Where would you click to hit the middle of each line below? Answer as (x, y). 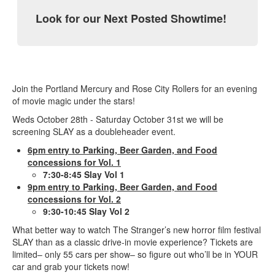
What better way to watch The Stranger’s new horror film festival (137, 229)
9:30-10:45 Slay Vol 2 (86, 211)
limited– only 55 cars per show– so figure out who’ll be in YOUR (135, 254)
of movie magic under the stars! (74, 100)
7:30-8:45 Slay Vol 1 (84, 174)
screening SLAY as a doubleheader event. (95, 131)
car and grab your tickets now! (71, 266)
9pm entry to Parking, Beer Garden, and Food (122, 186)
